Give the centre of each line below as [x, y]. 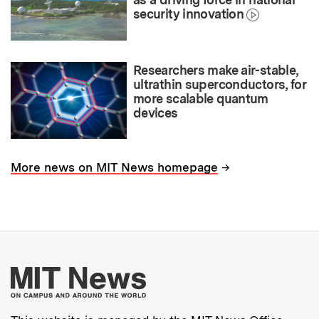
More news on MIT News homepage [114, 168]
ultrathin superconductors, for [220, 84]
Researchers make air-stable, [216, 70]
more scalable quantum [201, 98]
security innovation [189, 14]
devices [156, 113]
